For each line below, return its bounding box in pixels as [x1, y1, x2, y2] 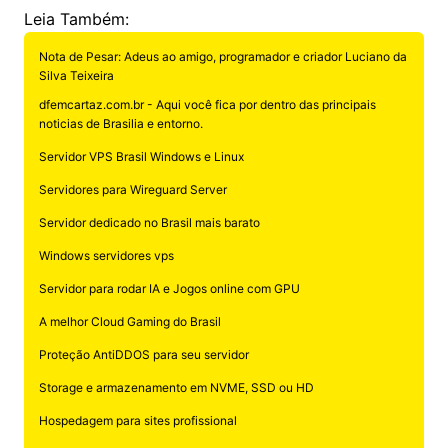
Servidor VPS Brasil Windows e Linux [38, 149, 244, 165]
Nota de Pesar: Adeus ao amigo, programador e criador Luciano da [38, 49, 407, 65]
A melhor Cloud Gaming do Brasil [38, 314, 221, 330]
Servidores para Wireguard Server [38, 182, 227, 198]
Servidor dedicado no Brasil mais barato [38, 215, 260, 231]
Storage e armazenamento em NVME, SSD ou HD [38, 380, 314, 396]
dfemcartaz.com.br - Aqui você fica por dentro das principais [38, 97, 376, 113]
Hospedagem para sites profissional [38, 413, 237, 429]
